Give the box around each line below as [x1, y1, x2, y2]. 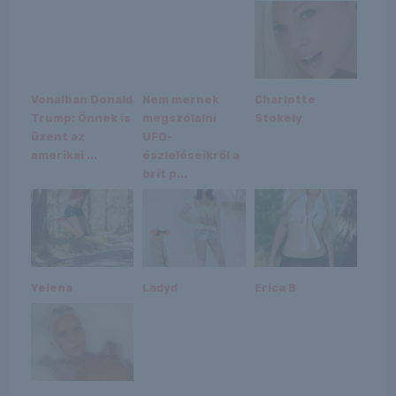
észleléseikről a [142, 148, 240, 162]
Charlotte [254, 92, 316, 106]
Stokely [254, 110, 302, 125]
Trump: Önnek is [30, 110, 131, 125]
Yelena [30, 280, 72, 294]
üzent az [30, 129, 85, 143]
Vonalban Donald [30, 92, 133, 106]
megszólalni [142, 110, 217, 125]
